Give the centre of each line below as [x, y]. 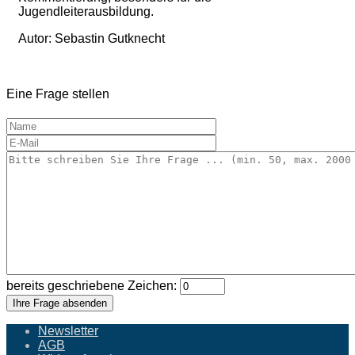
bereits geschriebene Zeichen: [93, 286]
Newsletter [68, 331]
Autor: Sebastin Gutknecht [92, 38]
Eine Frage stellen [58, 94]
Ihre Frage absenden [60, 303]
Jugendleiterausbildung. [86, 11]
